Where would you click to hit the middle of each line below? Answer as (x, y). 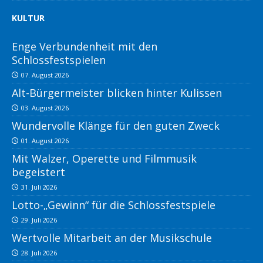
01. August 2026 (45, 141)
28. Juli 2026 (39, 253)
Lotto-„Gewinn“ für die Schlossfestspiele (114, 205)
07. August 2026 (45, 75)
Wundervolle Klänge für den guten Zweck (116, 126)
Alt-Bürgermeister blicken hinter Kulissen (117, 93)
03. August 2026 (45, 108)
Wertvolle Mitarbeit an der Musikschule (112, 238)
